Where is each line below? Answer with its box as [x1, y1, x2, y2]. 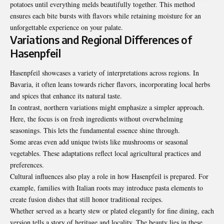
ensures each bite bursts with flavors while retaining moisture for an [10, 10, 201, 20]
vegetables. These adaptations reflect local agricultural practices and [10, 148, 201, 158]
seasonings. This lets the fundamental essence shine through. [10, 125, 180, 135]
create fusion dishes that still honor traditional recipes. [10, 194, 163, 204]
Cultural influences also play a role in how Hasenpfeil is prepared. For [10, 171, 208, 181]
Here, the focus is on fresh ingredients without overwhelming [10, 113, 183, 123]
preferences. [10, 159, 44, 169]
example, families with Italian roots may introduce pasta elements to [10, 182, 203, 192]
